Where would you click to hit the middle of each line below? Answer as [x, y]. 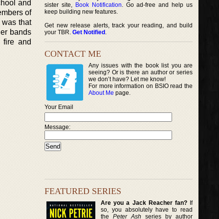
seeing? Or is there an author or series [141, 72]
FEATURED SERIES [83, 191]
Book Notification [98, 5]
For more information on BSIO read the [141, 86]
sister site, [60, 5]
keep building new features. [81, 12]
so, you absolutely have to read [147, 209]
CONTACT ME [73, 54]
